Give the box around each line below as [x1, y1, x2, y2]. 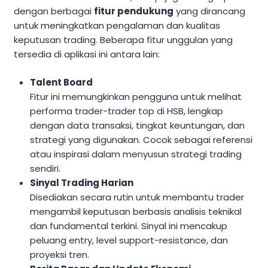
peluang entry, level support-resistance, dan [30, 233, 229, 246]
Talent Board [30, 75, 93, 89]
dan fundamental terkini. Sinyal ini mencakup [30, 219, 228, 232]
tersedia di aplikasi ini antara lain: [14, 48, 160, 61]
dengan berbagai [14, 5, 94, 18]
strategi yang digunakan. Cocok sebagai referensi [30, 133, 253, 146]
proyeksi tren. [30, 248, 90, 261]
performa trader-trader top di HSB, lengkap [30, 104, 224, 117]
